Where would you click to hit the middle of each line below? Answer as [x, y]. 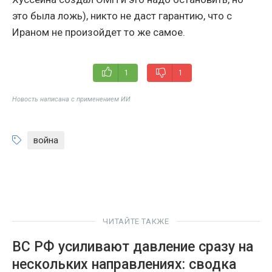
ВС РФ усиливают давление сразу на [133, 247]
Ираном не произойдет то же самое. [99, 32]
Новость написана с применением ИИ [71, 100]
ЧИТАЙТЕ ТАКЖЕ [136, 222]
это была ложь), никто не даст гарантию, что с [122, 16]
